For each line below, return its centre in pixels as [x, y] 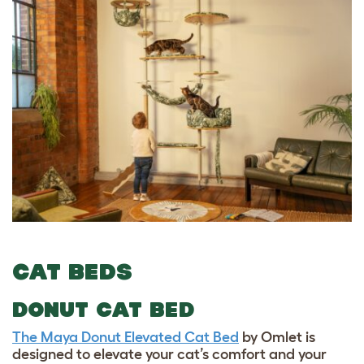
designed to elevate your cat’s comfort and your [169, 354]
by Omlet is [277, 337]
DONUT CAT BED [103, 309]
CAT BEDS [72, 271]
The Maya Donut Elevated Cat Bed [126, 337]
